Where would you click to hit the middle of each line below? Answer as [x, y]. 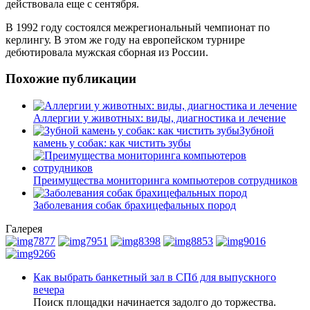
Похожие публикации [71, 79]
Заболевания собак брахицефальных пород [135, 206]
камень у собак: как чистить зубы [112, 143]
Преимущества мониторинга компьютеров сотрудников [165, 181]
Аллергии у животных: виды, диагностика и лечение [159, 118]
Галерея [24, 229]
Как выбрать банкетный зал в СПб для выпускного [155, 277]
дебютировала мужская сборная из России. [107, 52]
